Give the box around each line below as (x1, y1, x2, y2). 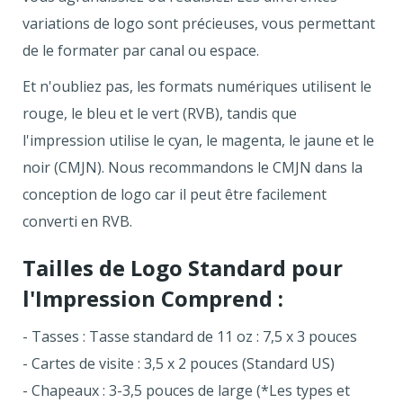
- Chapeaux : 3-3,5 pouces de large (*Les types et (22, 380, 350, 400)
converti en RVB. (22, 210, 132, 231)
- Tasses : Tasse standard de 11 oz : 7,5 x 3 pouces (22, 326, 357, 346)
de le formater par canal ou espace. (22, 40, 259, 60)
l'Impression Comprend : (22, 282, 283, 313)
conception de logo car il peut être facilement (22, 184, 327, 204)
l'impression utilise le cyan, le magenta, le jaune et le (22, 130, 374, 150)
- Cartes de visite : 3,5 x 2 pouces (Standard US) (22, 353, 335, 373)
